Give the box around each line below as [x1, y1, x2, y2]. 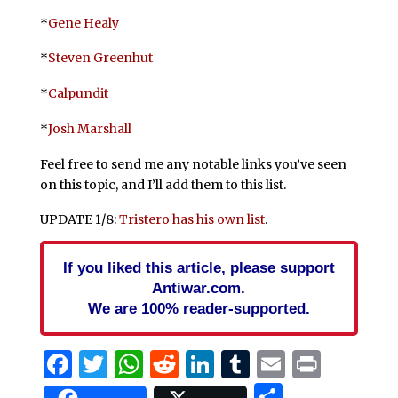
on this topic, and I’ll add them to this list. [39, 176, 286, 193]
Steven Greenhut [47, 50, 153, 67]
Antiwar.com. [152, 279, 246, 298]
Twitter [107, 346, 211, 383]
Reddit [178, 346, 268, 383]
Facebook [71, 346, 205, 383]
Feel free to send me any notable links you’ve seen [39, 155, 346, 172]
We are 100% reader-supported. [87, 299, 310, 318]
